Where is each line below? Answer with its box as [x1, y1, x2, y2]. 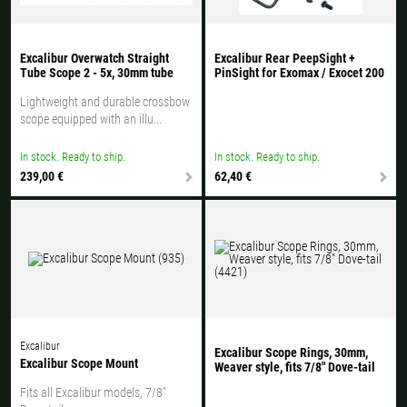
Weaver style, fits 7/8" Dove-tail [214, 360, 375, 375]
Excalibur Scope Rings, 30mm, [214, 345, 368, 361]
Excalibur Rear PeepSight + [214, 50, 355, 65]
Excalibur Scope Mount [20, 356, 138, 372]
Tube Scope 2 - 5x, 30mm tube [20, 65, 174, 80]
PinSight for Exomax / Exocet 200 [214, 65, 384, 80]
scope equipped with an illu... [20, 111, 162, 126]
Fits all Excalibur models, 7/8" [20, 385, 166, 401]
